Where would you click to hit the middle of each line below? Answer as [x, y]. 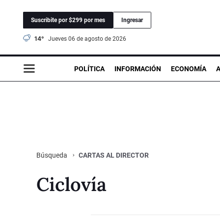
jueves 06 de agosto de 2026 [89, 39]
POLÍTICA [89, 69]
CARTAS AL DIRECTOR [114, 155]
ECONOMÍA [189, 69]
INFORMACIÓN [138, 69]
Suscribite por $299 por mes [68, 20]
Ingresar [132, 20]
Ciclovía [71, 184]
